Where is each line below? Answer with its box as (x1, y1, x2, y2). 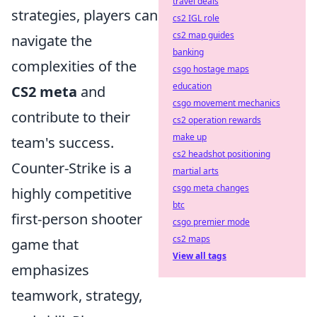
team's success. (11, 133, 114, 152)
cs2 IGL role (173, 12, 219, 24)
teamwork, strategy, (11, 286, 142, 305)
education (173, 80, 212, 92)
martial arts (173, 165, 219, 177)
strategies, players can (11, 6, 158, 25)
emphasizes (11, 260, 89, 279)
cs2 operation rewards (173, 114, 261, 126)
